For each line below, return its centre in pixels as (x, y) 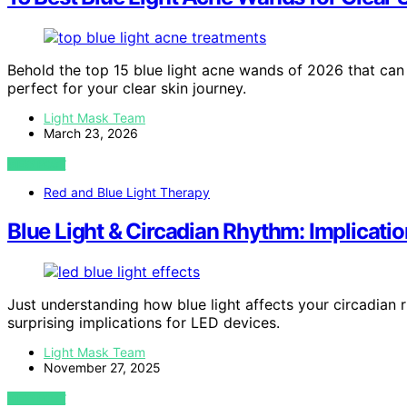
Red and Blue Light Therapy (127, 193)
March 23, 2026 (91, 134)
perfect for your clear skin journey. (127, 89)
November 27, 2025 (102, 368)
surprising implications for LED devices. (144, 323)
